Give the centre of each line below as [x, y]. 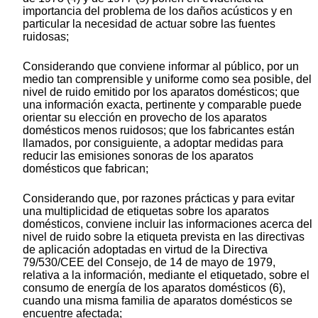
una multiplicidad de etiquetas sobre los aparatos [146, 212]
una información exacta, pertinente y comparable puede [162, 105]
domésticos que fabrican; [86, 169]
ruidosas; [46, 37]
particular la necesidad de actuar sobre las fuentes [149, 24]
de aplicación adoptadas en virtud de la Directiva [145, 250]
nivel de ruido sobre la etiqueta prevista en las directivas [164, 237]
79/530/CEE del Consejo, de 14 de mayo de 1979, [149, 263]
